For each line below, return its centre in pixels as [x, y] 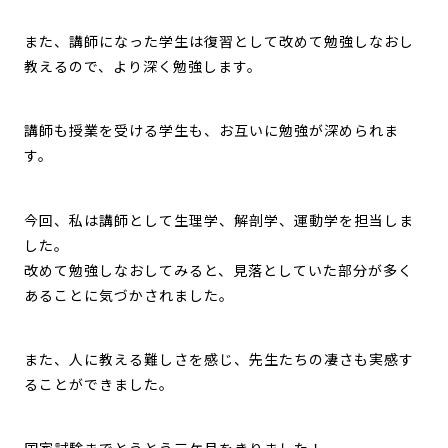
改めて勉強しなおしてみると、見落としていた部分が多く [218, 270]
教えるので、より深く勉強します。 [142, 67]
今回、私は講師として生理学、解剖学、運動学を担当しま [218, 220]
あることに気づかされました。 [128, 295]
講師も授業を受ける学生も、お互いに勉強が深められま [211, 131]
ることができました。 [98, 384]
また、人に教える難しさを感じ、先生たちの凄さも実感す [218, 359]
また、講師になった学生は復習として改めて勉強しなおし [218, 42]
